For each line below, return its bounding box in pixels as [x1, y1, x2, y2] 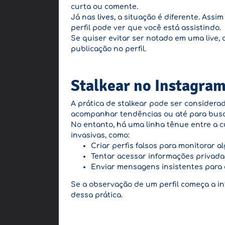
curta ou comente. [71, 3, 138, 11]
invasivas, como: [71, 132, 130, 139]
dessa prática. [71, 191, 123, 199]
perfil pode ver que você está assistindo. [71, 24, 221, 32]
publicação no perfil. [71, 45, 146, 53]
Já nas [71, 14, 97, 21]
